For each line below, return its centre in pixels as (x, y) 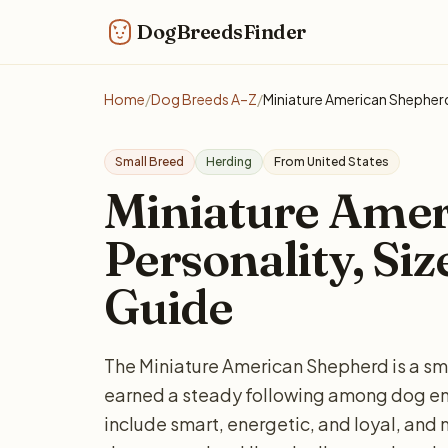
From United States (331, 161)
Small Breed (149, 161)
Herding (229, 161)
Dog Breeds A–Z (204, 99)
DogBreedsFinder (221, 31)
